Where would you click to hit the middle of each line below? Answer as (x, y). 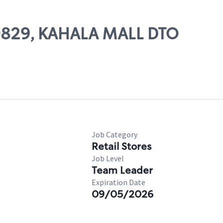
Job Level (108, 158)
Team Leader (122, 170)
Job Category (114, 134)
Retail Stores (121, 146)
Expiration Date (118, 182)
